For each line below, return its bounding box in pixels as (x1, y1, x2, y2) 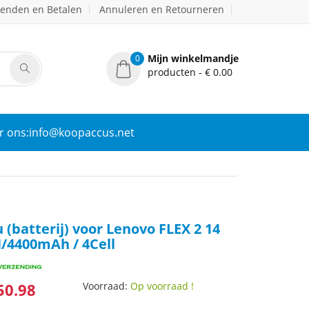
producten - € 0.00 (148, 66, 232, 79)
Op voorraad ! (130, 279, 195, 292)
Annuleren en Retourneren (99, 3, 224, 16)
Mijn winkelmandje (148, 52, 239, 65)
